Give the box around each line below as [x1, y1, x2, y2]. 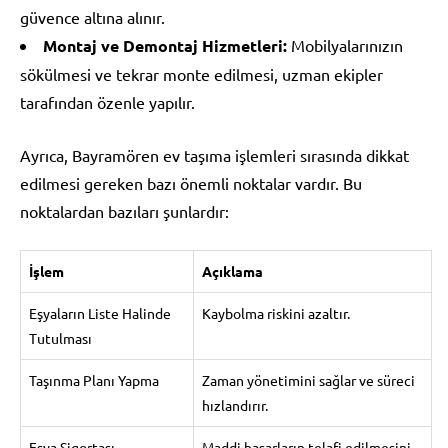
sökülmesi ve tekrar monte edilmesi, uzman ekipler [20, 63, 383, 84]
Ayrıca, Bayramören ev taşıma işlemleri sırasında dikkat [20, 144, 409, 165]
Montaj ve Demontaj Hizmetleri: [43, 34, 287, 56]
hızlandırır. [202, 395, 268, 414]
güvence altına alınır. [20, 6, 165, 27]
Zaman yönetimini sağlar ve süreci [202, 370, 415, 389]
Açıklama [202, 261, 263, 280]
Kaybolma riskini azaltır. [202, 303, 350, 322]
